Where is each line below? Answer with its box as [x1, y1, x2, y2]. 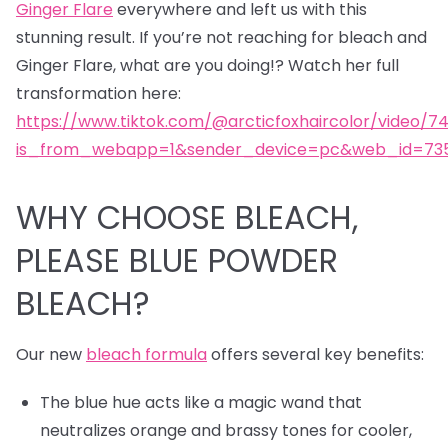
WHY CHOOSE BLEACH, [16, 195, 358, 241]
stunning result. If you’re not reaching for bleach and [16, 26, 427, 50]
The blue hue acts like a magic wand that [40, 391, 362, 415]
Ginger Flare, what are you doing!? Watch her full [16, 54, 399, 78]
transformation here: [16, 82, 181, 106]
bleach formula [86, 343, 207, 367]
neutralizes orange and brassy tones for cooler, [40, 419, 412, 443]
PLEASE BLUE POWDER [16, 238, 338, 284]
